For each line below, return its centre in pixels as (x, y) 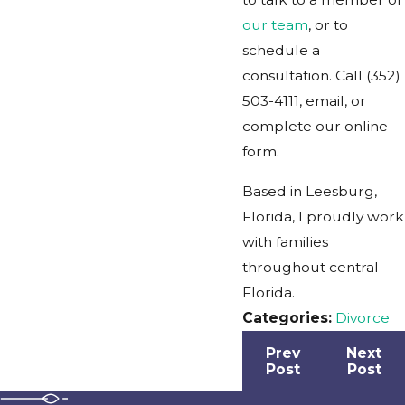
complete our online (315, 127)
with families (285, 241)
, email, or (333, 101)
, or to (328, 25)
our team (275, 25)
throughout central (311, 267)
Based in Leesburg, (310, 191)
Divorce (363, 317)
